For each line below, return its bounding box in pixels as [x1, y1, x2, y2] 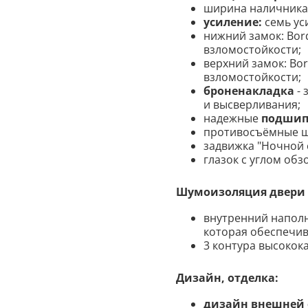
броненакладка [203, 83, 294, 99]
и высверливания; [203, 97, 300, 113]
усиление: [203, 14, 265, 30]
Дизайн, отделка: [176, 270, 278, 286]
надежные [203, 111, 261, 126]
